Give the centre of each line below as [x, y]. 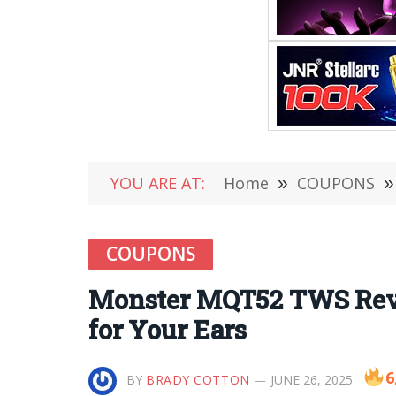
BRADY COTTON [198, 380]
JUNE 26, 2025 [311, 380]
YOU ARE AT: [158, 183]
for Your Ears [168, 330]
